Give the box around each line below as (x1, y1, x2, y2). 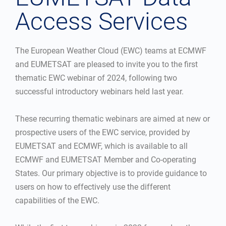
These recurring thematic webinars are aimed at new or (15, 114, 210, 124)
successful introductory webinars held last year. (15, 87, 184, 96)
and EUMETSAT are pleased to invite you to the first (15, 60, 198, 69)
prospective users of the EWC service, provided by (15, 128, 190, 137)
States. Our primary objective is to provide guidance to (15, 168, 207, 178)
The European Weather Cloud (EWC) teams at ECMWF (15, 46, 206, 55)
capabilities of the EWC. (15, 196, 99, 205)
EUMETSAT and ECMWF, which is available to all (15, 141, 188, 151)
